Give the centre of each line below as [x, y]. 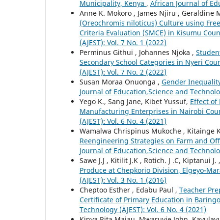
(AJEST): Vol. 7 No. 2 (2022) [123, 72]
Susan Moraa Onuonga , [121, 82]
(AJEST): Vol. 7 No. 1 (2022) [123, 42]
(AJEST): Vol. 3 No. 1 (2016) [123, 180]
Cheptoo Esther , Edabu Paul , [129, 190]
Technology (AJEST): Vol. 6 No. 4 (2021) [143, 209]
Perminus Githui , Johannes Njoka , [138, 52]
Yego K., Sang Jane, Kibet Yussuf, [135, 101]
